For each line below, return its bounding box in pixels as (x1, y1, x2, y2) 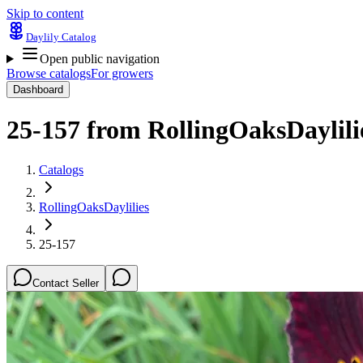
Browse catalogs (6, 66, 91, 80)
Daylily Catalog (26, 31, 96, 43)
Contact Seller (32, 276, 99, 289)
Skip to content (6, 6, 83, 20)
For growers (91, 66, 153, 80)
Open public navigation (39, 52, 160, 66)
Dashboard (13, 83, 63, 96)
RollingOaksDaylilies (39, 199, 149, 214)
